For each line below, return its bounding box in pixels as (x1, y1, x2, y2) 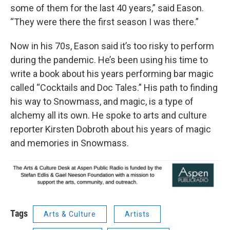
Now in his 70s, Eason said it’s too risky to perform (10, 41, 214, 51)
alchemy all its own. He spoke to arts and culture (10, 110, 207, 121)
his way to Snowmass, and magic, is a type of (10, 96, 194, 107)
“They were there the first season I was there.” (10, 16, 199, 27)
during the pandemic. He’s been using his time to (10, 54, 208, 65)
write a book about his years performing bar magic (10, 68, 214, 79)
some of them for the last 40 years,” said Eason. (10, 3, 204, 13)
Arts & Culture (44, 210, 96, 219)
